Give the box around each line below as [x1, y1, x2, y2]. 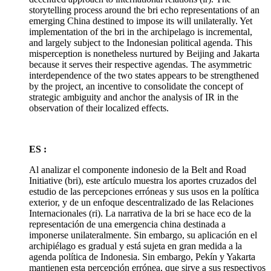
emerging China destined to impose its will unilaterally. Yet [29, 15, 252, 26]
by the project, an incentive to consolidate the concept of [29, 80, 243, 91]
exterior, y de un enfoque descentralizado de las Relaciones [29, 197, 253, 207]
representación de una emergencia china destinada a [29, 218, 226, 229]
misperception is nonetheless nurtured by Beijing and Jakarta [29, 48, 260, 59]
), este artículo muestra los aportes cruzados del [78, 175, 256, 186]
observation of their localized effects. [29, 102, 169, 113]
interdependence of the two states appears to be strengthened [29, 70, 259, 80]
